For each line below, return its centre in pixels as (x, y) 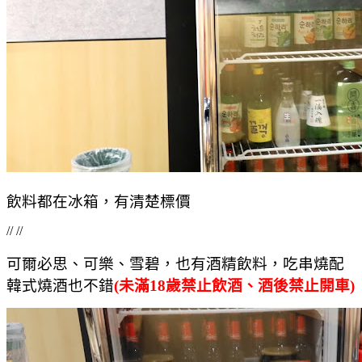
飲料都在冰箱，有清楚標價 (99, 201)
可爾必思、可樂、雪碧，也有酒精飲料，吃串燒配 (175, 263)
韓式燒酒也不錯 (60, 285)
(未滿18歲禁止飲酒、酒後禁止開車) (234, 285)
